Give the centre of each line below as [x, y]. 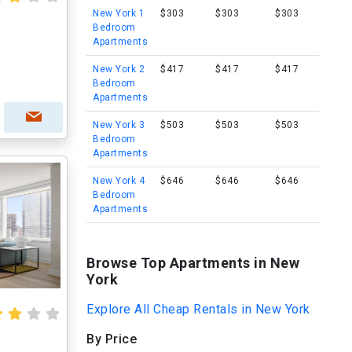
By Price [112, 339]
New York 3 [119, 125]
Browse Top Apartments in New [193, 263]
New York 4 [119, 181]
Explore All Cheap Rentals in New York [198, 309]
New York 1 [119, 13]
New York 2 [119, 69]
